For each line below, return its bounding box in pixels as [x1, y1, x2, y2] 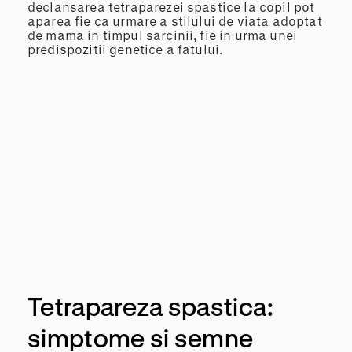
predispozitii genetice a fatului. [27, 41, 223, 57]
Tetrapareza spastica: [27, 291, 274, 321]
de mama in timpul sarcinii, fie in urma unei [27, 27, 298, 42]
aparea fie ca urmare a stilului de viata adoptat [27, 13, 322, 28]
